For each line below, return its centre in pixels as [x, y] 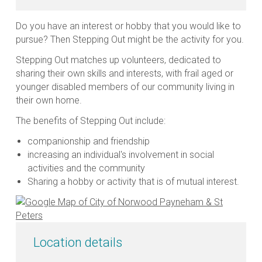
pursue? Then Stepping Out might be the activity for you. [130, 39]
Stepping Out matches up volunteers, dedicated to [118, 60]
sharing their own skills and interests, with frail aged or [124, 73]
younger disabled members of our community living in [125, 87]
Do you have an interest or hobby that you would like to [128, 26]
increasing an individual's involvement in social [120, 154]
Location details [77, 242]
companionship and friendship [88, 141]
